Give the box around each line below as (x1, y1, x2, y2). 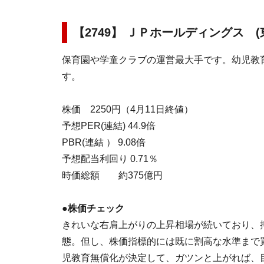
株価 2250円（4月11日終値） (62, 104, 193, 114)
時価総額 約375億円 (62, 170, 163, 180)
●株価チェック (62, 203, 124, 213)
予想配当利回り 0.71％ (62, 154, 158, 164)
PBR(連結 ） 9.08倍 (62, 137, 146, 147)
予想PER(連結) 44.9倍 (62, 121, 156, 131)
